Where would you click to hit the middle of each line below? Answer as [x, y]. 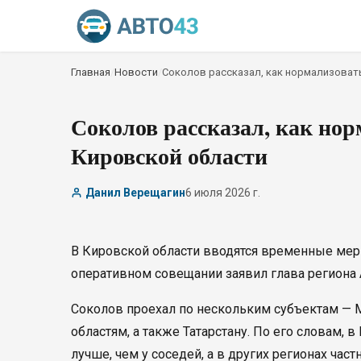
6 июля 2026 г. [223, 193]
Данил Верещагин [135, 193]
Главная [91, 72]
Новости [136, 72]
